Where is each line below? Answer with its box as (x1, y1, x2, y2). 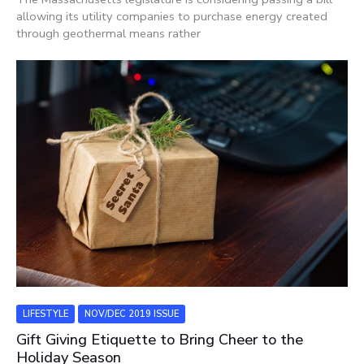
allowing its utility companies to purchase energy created (16, 7, 327, 24)
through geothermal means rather (16, 24, 201, 41)
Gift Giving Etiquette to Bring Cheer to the (16, 330, 303, 350)
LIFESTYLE (23, 307, 68, 320)
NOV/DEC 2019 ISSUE (84, 307, 179, 320)
